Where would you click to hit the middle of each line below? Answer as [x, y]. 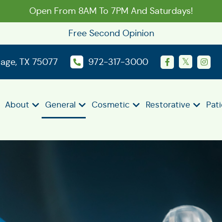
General [60, 105]
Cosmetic [111, 105]
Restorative [168, 105]
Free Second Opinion [111, 33]
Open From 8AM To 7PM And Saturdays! [111, 11]
